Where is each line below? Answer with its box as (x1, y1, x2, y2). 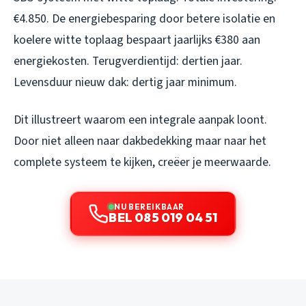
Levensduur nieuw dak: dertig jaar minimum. (14, 73, 237, 91)
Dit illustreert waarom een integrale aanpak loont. (14, 111, 267, 128)
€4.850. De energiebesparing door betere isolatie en (14, 10, 275, 27)
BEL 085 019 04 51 (109, 209, 218, 225)
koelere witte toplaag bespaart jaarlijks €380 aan (14, 31, 260, 48)
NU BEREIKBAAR (114, 201, 184, 212)
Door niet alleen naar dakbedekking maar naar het (14, 132, 266, 150)
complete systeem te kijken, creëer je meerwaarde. (14, 153, 271, 171)
